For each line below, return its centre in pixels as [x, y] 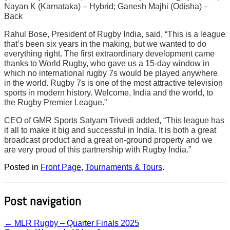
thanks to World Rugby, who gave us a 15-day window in [107, 63]
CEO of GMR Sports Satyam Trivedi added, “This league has [114, 120]
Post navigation [43, 201]
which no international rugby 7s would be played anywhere [111, 73]
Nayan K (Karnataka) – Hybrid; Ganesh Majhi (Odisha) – [106, 6]
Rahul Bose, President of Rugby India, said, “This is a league [115, 34]
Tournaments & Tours [124, 167]
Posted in [22, 167]
